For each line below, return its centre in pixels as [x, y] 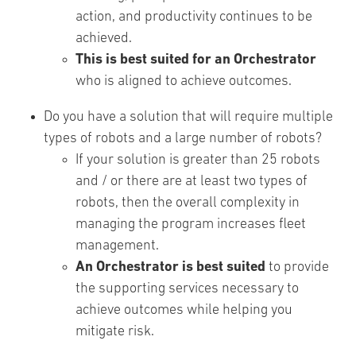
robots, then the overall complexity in [188, 203]
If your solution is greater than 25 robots [198, 160]
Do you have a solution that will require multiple [188, 117]
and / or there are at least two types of [192, 182]
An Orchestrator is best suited [170, 267]
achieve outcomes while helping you [184, 310]
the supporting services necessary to [187, 289]
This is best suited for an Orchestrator [196, 60]
